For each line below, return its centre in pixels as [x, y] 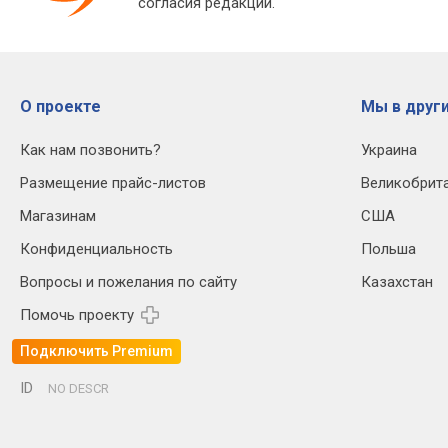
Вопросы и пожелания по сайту [128, 281]
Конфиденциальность [96, 248]
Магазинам [58, 215]
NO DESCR [78, 388]
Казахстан [397, 281]
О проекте [60, 106]
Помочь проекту [77, 314]
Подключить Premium [96, 351]
